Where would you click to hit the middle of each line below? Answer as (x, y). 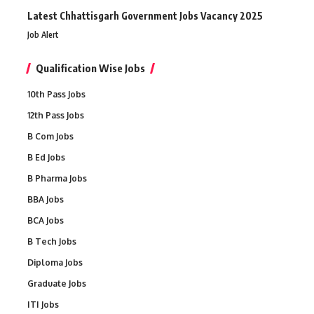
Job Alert (43, 35)
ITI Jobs (43, 305)
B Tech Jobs (52, 242)
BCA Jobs (46, 221)
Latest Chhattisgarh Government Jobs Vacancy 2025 (145, 16)
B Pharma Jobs (57, 179)
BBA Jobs (46, 200)
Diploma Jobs (55, 263)
